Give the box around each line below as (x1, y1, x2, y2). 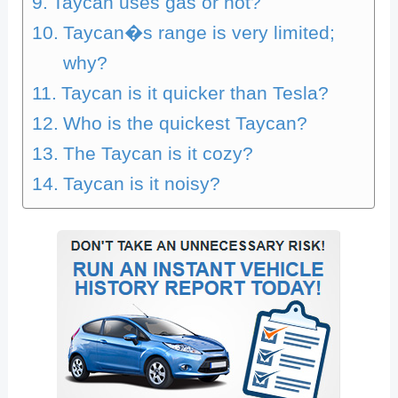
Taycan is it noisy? (62, 172, 220, 195)
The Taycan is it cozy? (62, 142, 253, 164)
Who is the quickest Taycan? (62, 112, 307, 134)
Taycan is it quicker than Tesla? (60, 82, 329, 104)
